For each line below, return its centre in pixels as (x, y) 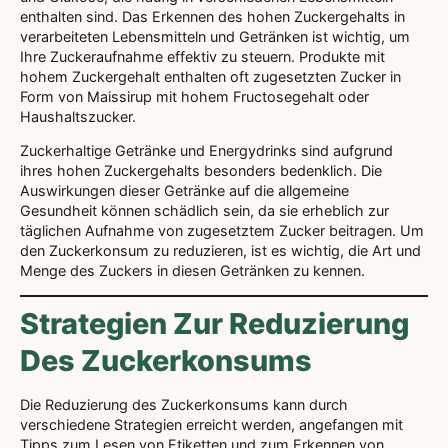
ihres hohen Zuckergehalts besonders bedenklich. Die (201, 170)
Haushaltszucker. (78, 116)
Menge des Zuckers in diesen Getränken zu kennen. (192, 270)
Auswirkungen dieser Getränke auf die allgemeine (184, 190)
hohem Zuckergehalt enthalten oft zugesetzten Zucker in (210, 76)
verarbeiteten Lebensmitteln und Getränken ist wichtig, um (215, 36)
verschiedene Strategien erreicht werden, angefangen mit (211, 425)
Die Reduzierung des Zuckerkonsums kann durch (184, 405)
